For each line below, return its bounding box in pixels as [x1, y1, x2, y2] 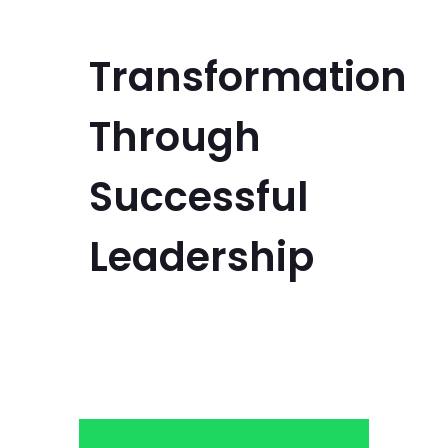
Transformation [89, 49, 407, 105]
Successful [89, 169, 308, 225]
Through [89, 109, 261, 165]
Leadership [89, 229, 314, 285]
